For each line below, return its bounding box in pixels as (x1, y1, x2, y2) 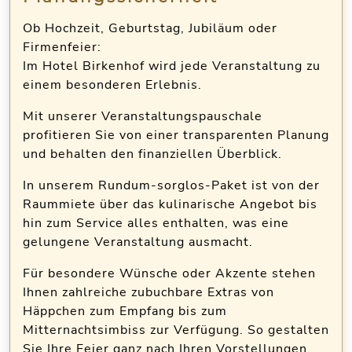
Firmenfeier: (23, 38, 101, 56)
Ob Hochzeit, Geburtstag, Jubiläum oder (23, 19, 277, 37)
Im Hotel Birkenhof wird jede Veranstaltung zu (23, 57, 321, 75)
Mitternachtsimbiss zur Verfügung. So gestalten (23, 321, 329, 339)
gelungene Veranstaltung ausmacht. (23, 233, 253, 251)
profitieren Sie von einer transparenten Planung (23, 126, 329, 144)
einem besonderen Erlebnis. (23, 75, 206, 93)
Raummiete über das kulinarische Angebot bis (23, 195, 317, 213)
